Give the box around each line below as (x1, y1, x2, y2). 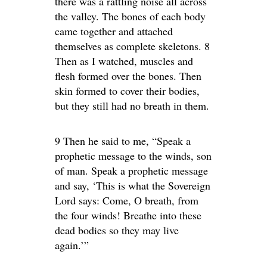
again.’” (55, 238, 89, 252)
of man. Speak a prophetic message (55, 163, 208, 178)
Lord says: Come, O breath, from (55, 193, 198, 207)
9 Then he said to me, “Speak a (55, 133, 191, 148)
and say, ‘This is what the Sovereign (55, 178, 210, 193)
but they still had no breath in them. (55, 98, 209, 113)
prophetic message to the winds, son (55, 148, 212, 163)
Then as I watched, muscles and (55, 54, 193, 68)
